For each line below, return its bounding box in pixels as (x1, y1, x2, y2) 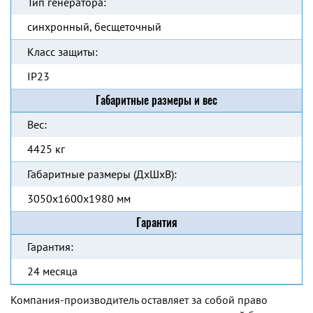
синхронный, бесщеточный (27, 20, 161, 34)
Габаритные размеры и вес (96, 93, 217, 108)
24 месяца (27, 264, 78, 278)
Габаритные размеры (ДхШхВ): (27, 167, 177, 181)
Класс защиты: (27, 45, 98, 59)
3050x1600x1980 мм (27, 191, 131, 205)
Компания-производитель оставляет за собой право (10, 293, 268, 307)
